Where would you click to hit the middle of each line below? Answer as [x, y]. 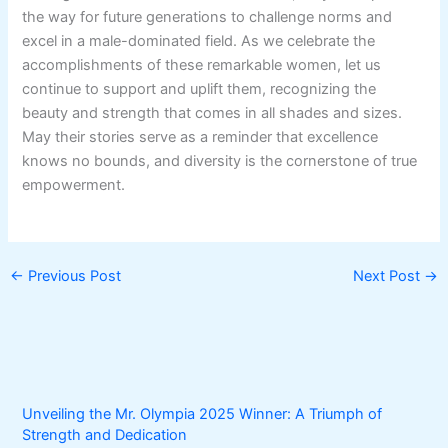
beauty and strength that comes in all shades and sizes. [212, 112]
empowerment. [74, 184]
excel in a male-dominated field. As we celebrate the [199, 40]
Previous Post [72, 275]
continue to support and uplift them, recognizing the [199, 88]
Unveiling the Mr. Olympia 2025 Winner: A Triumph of [202, 414]
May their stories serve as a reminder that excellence [200, 136]
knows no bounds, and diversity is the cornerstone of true [220, 160]
